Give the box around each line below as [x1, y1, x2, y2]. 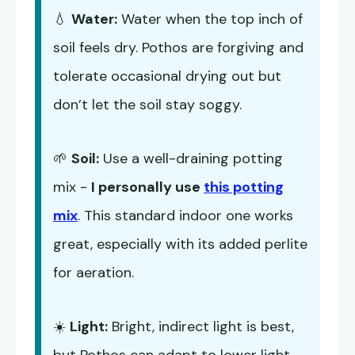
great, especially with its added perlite [53, 235, 307, 254]
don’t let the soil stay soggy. [53, 95, 242, 115]
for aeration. [53, 263, 134, 283]
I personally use [91, 177, 204, 197]
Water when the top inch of [117, 10, 303, 29]
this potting [204, 177, 284, 197]
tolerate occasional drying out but [53, 67, 281, 86]
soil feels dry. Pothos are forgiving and [53, 38, 303, 58]
